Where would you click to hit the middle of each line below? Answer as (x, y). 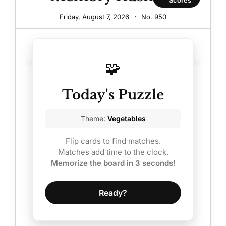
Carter (99, 77)
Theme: (94, 118)
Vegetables (126, 118)
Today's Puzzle (113, 95)
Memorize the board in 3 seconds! (113, 163)
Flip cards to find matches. (113, 141)
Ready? (113, 192)
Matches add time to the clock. (113, 152)
